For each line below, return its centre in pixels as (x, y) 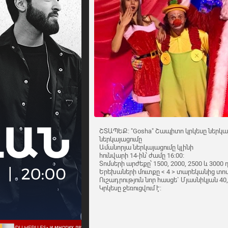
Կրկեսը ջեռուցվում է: (130, 188)
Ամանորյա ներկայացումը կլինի (146, 148)
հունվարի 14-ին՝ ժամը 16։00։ (142, 156)
